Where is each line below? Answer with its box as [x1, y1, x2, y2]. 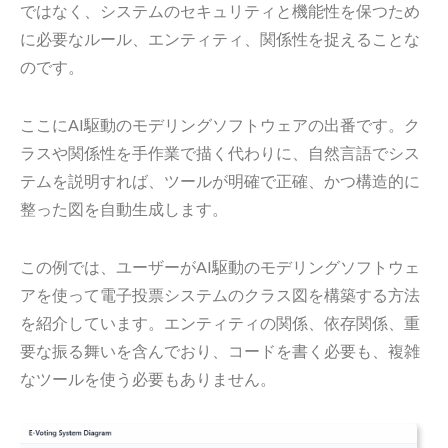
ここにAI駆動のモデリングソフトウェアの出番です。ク [20, 115, 420, 134]
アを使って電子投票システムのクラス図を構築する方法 [20, 285, 420, 304]
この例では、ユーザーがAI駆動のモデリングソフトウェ [20, 257, 420, 276]
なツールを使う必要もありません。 [20, 369, 276, 388]
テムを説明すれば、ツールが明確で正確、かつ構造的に [20, 171, 420, 190]
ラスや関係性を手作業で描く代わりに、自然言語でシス [20, 143, 420, 162]
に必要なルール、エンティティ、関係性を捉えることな [20, 29, 420, 48]
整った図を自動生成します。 [20, 199, 228, 218]
